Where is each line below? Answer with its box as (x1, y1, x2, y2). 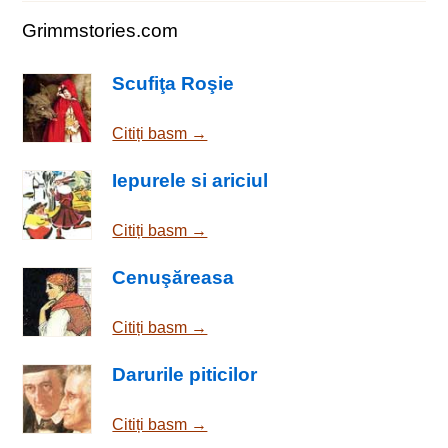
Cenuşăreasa (112, 266, 235, 288)
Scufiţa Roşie (112, 73, 235, 95)
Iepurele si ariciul (112, 170, 269, 192)
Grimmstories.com (22, 19, 179, 41)
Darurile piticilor (112, 363, 258, 385)
